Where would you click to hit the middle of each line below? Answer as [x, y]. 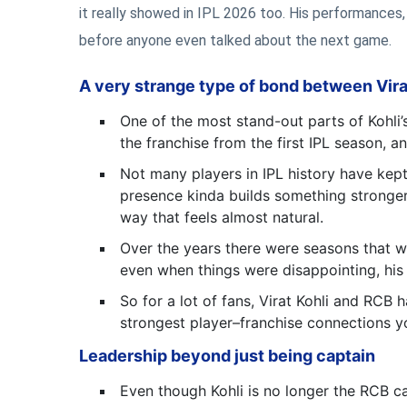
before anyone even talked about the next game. [235, 40]
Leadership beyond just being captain [231, 356]
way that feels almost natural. [226, 217]
